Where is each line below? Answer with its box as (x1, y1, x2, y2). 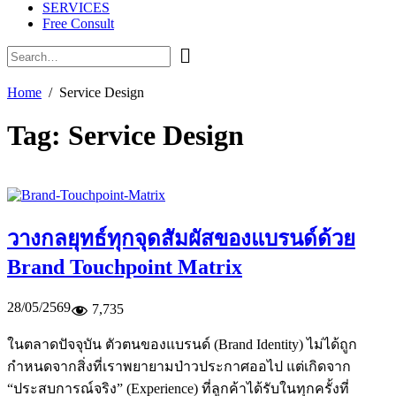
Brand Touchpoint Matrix (7, 255, 242, 278)
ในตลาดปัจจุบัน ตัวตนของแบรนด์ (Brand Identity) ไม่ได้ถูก (7, 336, 357, 352)
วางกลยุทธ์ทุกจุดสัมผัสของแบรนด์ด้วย (7, 226, 355, 250)
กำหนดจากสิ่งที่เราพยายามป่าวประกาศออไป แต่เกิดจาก (7, 358, 351, 374)
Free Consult (42, 16, 114, 31)
